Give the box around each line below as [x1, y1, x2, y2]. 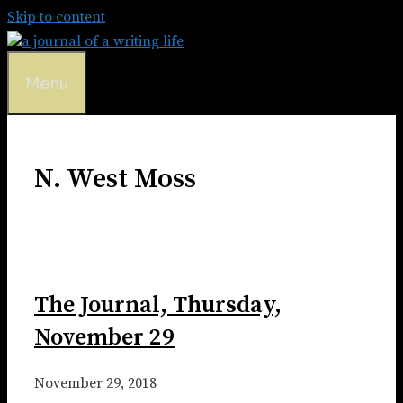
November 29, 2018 [34, 374, 157, 393]
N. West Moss [34, 162, 196, 197]
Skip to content [7, 8, 105, 26]
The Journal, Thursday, [34, 290, 282, 320]
